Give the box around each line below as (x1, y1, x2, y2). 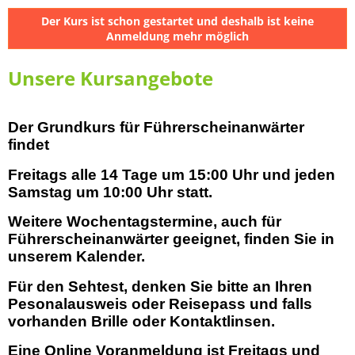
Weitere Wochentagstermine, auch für (8, 213, 281, 231)
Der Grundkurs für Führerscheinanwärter (8, 119, 304, 136)
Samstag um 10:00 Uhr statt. (8, 183, 212, 200)
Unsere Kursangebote (8, 65, 213, 91)
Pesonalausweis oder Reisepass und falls (8, 295, 312, 312)
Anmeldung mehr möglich (106, 29, 249, 44)
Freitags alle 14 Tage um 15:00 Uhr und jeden (8, 166, 335, 183)
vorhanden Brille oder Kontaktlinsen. (8, 312, 275, 330)
